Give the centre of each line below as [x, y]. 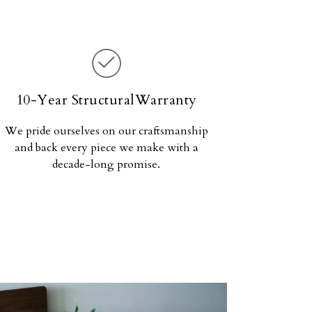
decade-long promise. [107, 164]
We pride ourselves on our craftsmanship [106, 131]
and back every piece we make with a [106, 148]
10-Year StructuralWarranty [106, 100]
